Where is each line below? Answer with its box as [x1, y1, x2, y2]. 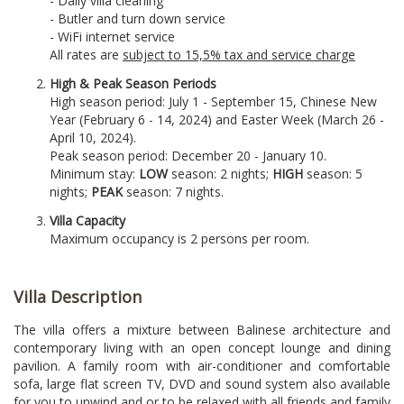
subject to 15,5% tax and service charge [123, 46, 355, 63]
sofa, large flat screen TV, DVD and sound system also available [14, 375, 390, 392]
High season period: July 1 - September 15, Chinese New [50, 93, 377, 110]
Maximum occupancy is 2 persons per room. [50, 230, 309, 247]
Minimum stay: [50, 165, 139, 182]
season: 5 [303, 165, 363, 182]
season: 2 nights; [168, 165, 272, 182]
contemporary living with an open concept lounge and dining [14, 339, 390, 356]
